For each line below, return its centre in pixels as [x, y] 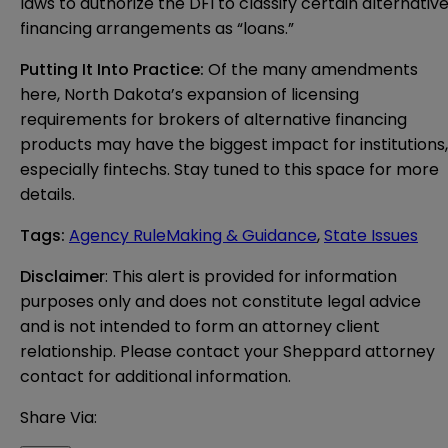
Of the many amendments [313, 70]
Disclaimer [62, 277]
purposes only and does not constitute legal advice [220, 302]
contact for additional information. [155, 377]
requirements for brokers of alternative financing [213, 120]
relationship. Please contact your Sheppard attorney [227, 352]
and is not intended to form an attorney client [200, 327]
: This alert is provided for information [251, 277]
